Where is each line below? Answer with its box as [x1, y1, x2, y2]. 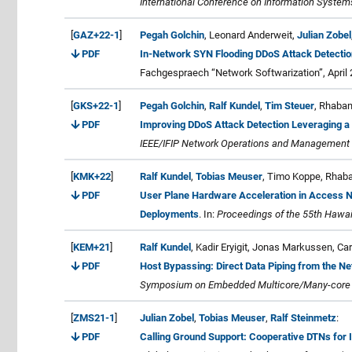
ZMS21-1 [73, 311, 115, 324]
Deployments [140, 207, 199, 220]
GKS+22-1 [73, 99, 119, 112]
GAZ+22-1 [73, 28, 119, 41]
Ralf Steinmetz [270, 311, 336, 324]
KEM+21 [73, 240, 110, 253]
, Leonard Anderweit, [204, 28, 297, 41]
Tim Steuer [265, 99, 314, 112]
